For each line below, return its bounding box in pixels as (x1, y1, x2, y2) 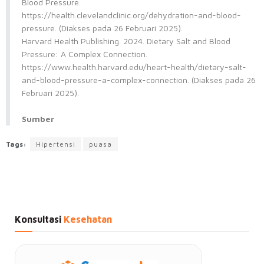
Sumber (22, 114, 55, 124)
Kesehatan (61, 214, 112, 225)
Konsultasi (15, 214, 61, 225)
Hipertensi (36, 140, 75, 149)
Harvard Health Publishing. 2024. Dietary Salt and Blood (22, 36, 230, 47)
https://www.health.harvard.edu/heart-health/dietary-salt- (22, 62, 246, 72)
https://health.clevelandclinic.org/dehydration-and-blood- (22, 10, 241, 21)
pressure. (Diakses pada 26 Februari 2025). (22, 23, 183, 34)
